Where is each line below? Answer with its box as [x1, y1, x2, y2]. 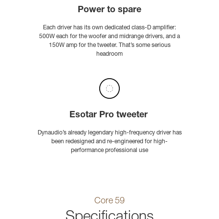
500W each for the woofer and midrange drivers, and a [39, 33, 180, 40]
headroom [96, 51, 123, 57]
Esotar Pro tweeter [69, 110, 150, 120]
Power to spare [78, 5, 141, 15]
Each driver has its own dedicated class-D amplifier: [43, 24, 176, 31]
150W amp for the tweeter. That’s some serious [48, 42, 171, 48]
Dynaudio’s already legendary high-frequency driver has [37, 130, 182, 136]
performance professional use [71, 147, 148, 153]
